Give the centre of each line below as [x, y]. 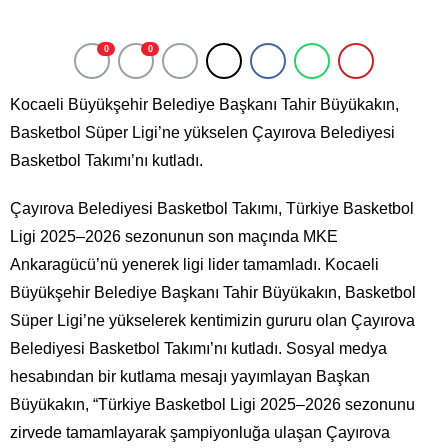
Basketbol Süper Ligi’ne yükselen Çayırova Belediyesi [202, 132]
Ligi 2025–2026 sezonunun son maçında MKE [174, 236]
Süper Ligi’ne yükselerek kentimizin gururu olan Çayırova [212, 320]
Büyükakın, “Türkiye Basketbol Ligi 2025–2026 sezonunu [212, 404]
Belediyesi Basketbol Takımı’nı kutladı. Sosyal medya [198, 348]
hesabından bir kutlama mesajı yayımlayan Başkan [190, 376]
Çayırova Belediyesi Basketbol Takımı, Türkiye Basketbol [212, 208]
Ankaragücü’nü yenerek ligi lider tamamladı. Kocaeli [194, 264]
